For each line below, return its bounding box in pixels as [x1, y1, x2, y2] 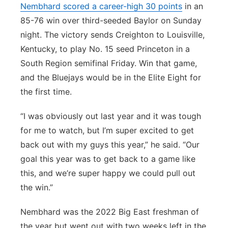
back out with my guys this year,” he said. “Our [20, 139, 199, 150]
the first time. [20, 87, 72, 97]
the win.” [20, 182, 53, 192]
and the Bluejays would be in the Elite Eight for [20, 72, 201, 82]
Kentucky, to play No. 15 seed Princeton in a [20, 44, 190, 54]
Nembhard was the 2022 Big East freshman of [20, 207, 199, 217]
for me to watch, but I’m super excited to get [20, 125, 194, 135]
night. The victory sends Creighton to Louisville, [20, 30, 205, 40]
